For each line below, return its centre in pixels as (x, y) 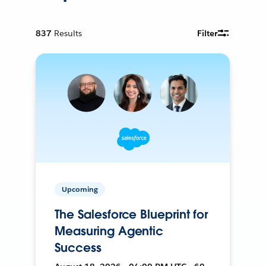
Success (78, 247)
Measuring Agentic (109, 231)
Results (68, 33)
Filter (208, 33)
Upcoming (80, 189)
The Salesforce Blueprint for (132, 214)
